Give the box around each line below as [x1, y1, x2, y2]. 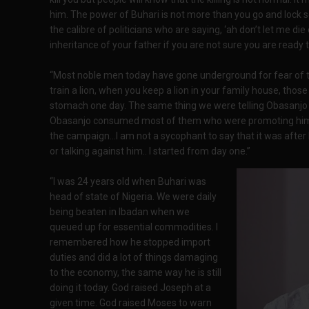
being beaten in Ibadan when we [50, 206, 190, 217]
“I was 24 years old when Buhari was [50, 176, 206, 187]
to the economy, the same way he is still [50, 267, 221, 278]
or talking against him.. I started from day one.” [50, 146, 250, 157]
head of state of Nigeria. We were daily [50, 191, 217, 202]
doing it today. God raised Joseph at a [50, 282, 211, 293]
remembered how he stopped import [50, 237, 210, 248]
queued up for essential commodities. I [50, 221, 218, 232]
